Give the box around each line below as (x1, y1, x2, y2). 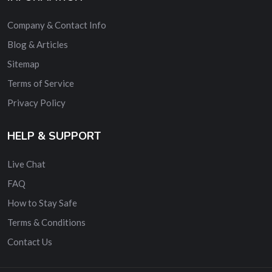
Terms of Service (7, 77, 74, 89)
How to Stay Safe (7, 197, 77, 208)
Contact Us (7, 236, 52, 247)
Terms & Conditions (7, 216, 86, 228)
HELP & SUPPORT (7, 128, 101, 143)
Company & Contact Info (7, 19, 106, 30)
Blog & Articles (7, 38, 68, 50)
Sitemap (7, 58, 39, 69)
